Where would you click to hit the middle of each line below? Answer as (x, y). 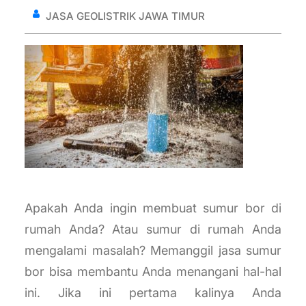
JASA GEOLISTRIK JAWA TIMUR (125, 16)
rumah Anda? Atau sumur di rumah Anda (153, 229)
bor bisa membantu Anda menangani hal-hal (153, 272)
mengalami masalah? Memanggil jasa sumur (153, 251)
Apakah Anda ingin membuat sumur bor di (153, 208)
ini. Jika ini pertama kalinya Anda (153, 293)
